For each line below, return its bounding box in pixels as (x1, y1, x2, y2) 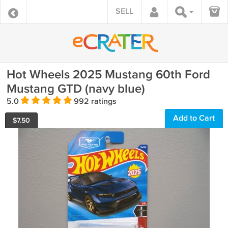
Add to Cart (173, 113, 215, 123)
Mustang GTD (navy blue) (7, 81, 145, 96)
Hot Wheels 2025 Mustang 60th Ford (7, 67, 210, 82)
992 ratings (72, 97, 117, 106)
